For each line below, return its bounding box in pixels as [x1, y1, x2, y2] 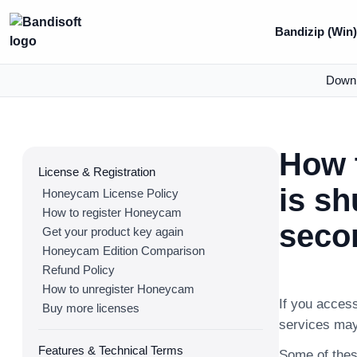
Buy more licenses [42, 301, 139, 315]
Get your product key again [42, 225, 183, 238]
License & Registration [38, 165, 155, 178]
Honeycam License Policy [42, 186, 178, 200]
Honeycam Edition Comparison [42, 244, 205, 257]
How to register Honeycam [42, 206, 182, 219]
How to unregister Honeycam [42, 282, 194, 296]
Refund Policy [42, 263, 115, 277]
